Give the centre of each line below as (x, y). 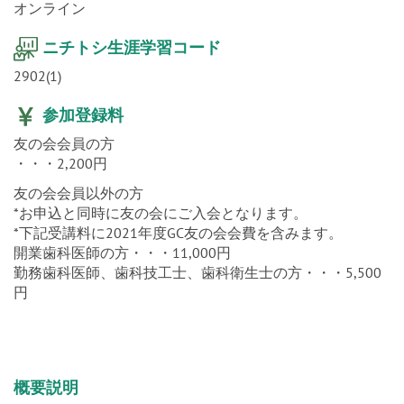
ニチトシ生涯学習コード (132, 47)
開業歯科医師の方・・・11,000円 (122, 252)
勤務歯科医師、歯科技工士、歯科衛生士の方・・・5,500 (197, 272)
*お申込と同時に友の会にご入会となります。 (161, 212)
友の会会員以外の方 (78, 193)
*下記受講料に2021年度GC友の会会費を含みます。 (178, 232)
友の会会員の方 (64, 143)
